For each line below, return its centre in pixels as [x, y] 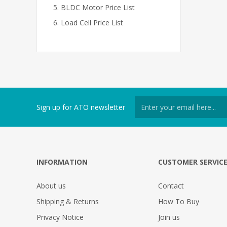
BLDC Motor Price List [98, 7]
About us [51, 186]
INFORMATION [62, 162]
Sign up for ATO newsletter [81, 107]
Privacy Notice [60, 217]
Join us [169, 217]
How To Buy [179, 201]
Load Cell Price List [92, 23]
